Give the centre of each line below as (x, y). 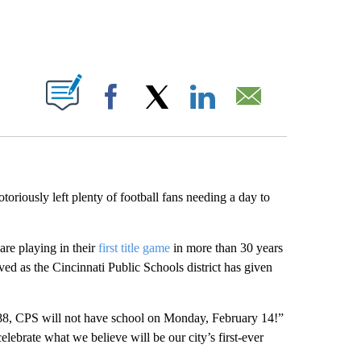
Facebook (156, 112)
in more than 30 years (226, 248)
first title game (134, 248)
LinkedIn (244, 112)
